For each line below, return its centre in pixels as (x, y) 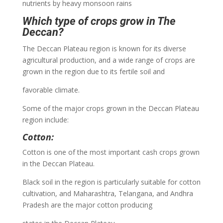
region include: (45, 119)
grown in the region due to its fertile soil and (93, 71)
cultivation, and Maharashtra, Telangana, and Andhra (108, 193)
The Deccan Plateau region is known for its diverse (104, 48)
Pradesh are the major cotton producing (87, 205)
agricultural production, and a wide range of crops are (109, 60)
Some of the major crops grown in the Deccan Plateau (111, 108)
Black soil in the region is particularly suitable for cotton (111, 182)
